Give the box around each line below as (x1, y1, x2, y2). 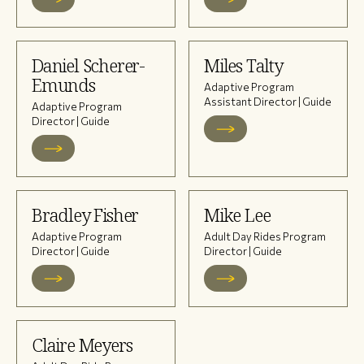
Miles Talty (204, 54, 283, 77)
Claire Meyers (32, 333, 132, 357)
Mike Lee (204, 203, 271, 227)
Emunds (32, 73, 95, 97)
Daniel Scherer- (32, 54, 145, 77)
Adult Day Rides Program (204, 229, 326, 243)
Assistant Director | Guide (204, 94, 331, 108)
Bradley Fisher (32, 203, 139, 227)
